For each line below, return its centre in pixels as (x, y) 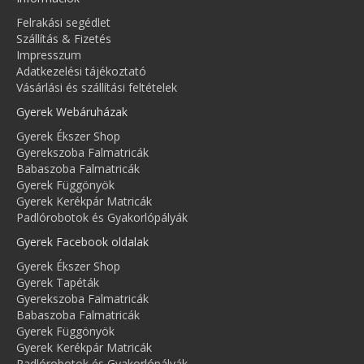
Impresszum (49, 55)
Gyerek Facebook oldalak (82, 242)
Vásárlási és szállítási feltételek (97, 88)
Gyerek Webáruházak (72, 112)
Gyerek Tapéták (58, 283)
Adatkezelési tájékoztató (81, 71)
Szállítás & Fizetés (64, 39)
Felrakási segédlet (63, 23)
